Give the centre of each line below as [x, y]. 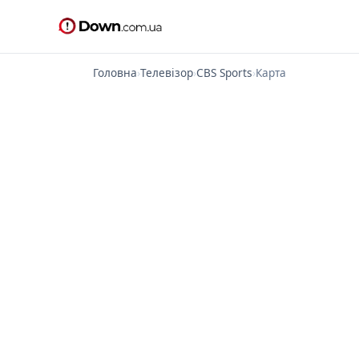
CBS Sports [224, 73]
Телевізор [167, 73]
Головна [115, 73]
